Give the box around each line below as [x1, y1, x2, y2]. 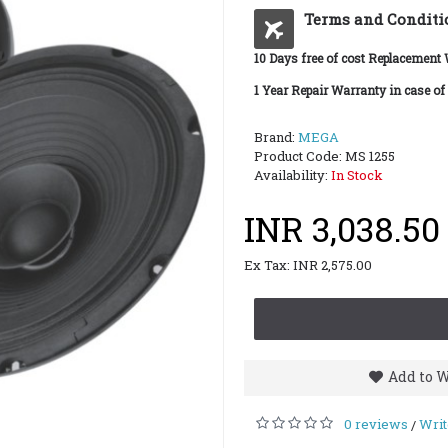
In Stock [331, 166, 383, 184]
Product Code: [254, 147, 345, 165]
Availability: [254, 166, 331, 184]
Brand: [254, 128, 298, 146]
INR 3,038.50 [244, 206, 440, 251]
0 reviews [344, 414, 408, 433]
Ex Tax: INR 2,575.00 [244, 256, 372, 274]
